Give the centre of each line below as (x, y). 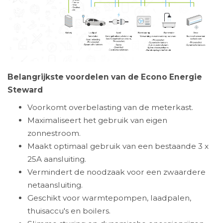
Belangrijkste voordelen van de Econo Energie (105, 77)
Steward (25, 90)
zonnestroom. (54, 133)
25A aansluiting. (57, 159)
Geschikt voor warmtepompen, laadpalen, (109, 198)
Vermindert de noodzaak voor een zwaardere (116, 172)
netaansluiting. (55, 185)
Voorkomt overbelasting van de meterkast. (110, 108)
